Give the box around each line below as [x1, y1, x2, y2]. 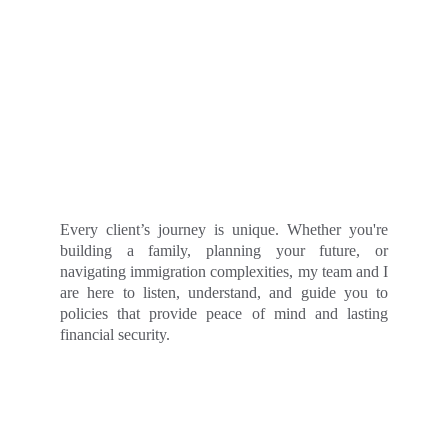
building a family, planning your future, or [60, 242, 388, 259]
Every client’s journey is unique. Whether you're [60, 221, 388, 238]
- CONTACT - [180, 396, 268, 413]
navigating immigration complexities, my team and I [60, 263, 388, 280]
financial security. [60, 326, 170, 343]
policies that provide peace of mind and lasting [60, 305, 388, 322]
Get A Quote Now [155, 415, 293, 437]
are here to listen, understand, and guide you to [60, 284, 388, 301]
